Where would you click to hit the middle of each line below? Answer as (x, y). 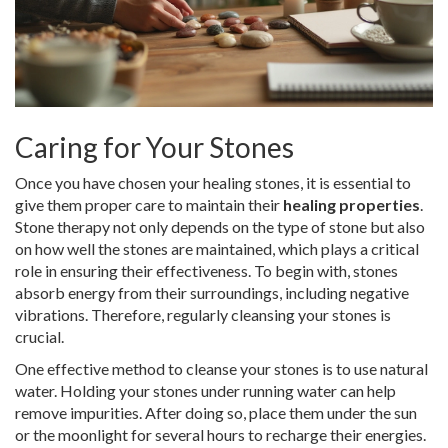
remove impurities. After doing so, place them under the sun (216, 413)
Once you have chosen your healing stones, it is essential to (213, 183)
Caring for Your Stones (154, 147)
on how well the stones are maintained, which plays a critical (217, 249)
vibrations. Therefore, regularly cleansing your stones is (203, 315)
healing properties (351, 205)
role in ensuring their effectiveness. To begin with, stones (206, 271)
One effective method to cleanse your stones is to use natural (221, 369)
